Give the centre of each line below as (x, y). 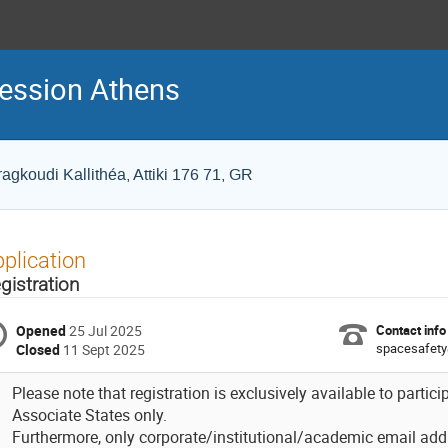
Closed (39, 349)
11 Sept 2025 (103, 349)
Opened (42, 330)
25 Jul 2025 (105, 330)
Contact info (410, 329)
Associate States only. (89, 415)
